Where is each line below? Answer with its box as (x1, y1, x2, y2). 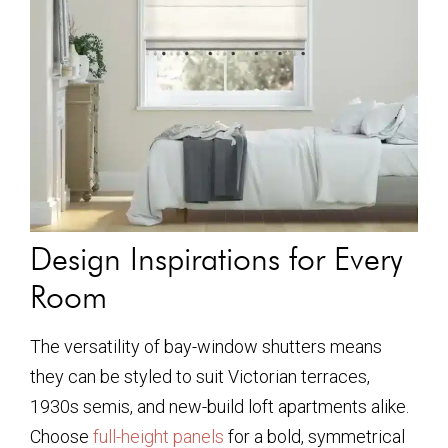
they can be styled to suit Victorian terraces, (30, 366, 370, 388)
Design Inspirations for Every (30, 239, 403, 279)
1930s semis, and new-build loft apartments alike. (30, 396, 409, 418)
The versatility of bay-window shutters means (30, 336, 382, 358)
